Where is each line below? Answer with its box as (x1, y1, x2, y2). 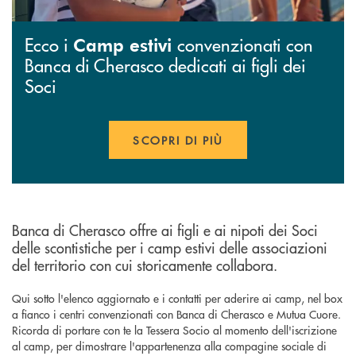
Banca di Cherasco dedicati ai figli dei (25, 52, 306, 78)
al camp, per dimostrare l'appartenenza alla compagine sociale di (12, 338, 327, 354)
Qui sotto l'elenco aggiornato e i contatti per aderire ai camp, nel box (12, 290, 342, 307)
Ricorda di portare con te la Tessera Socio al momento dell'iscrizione (12, 322, 337, 339)
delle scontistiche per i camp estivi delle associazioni (12, 238, 327, 258)
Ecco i (25, 32, 73, 57)
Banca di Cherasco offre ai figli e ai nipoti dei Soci (12, 220, 318, 241)
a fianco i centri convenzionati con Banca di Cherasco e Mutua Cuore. (12, 306, 341, 323)
